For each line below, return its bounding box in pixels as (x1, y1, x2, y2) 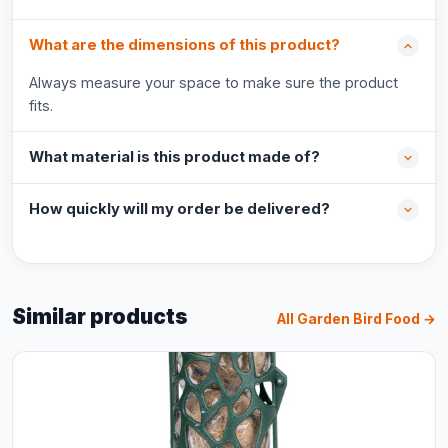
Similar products (12, 304, 188, 329)
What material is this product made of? (29, 148, 320, 166)
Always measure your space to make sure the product (29, 74, 398, 91)
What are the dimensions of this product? (29, 36, 340, 54)
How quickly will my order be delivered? (29, 200, 330, 218)
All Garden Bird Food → (277, 311, 436, 327)
